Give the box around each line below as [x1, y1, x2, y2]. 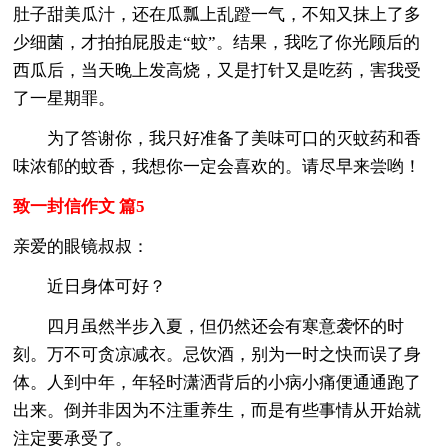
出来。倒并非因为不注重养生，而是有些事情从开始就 [13, 400, 422, 420]
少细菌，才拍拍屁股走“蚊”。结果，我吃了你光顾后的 [13, 32, 421, 52]
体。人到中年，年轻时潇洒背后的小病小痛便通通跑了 [13, 372, 422, 392]
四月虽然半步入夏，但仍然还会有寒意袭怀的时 [13, 316, 405, 336]
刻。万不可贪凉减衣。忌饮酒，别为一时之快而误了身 [13, 344, 422, 364]
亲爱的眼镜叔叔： [13, 236, 150, 256]
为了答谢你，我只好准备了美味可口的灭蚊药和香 [13, 128, 422, 148]
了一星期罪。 [13, 88, 116, 108]
